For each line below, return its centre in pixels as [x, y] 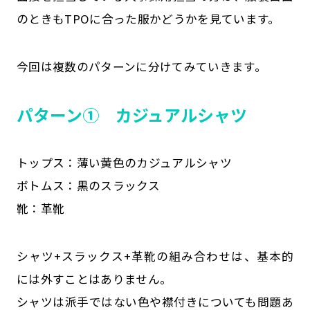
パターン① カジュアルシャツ [131, 115]
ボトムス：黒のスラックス [88, 186]
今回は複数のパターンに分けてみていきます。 [141, 66]
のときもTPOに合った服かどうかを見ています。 [148, 18]
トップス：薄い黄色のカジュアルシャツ [124, 163]
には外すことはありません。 [94, 279]
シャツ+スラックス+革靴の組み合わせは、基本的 [155, 256]
